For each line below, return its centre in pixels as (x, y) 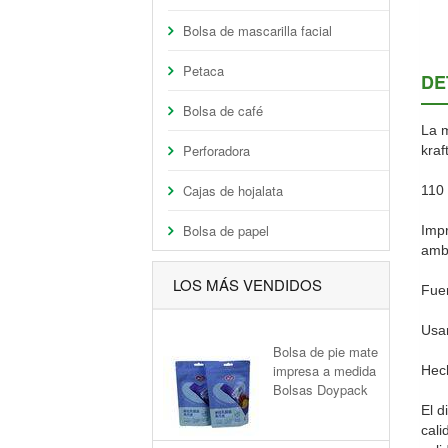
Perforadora (216, 150)
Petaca (203, 70)
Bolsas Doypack (320, 389)
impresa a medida (324, 370)
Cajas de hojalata (233, 190)
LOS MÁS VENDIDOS (247, 284)
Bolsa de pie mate (325, 351)
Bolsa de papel (226, 230)
